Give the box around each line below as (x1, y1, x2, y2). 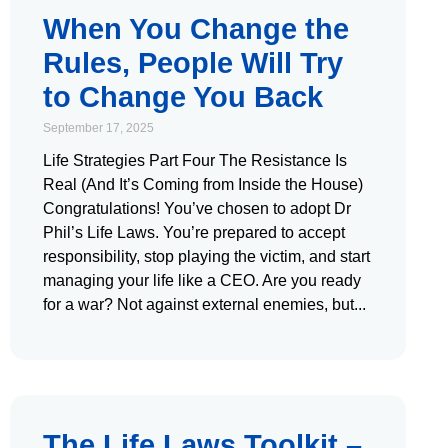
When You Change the (43, 12, 349, 45)
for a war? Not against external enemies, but (43, 295, 354, 313)
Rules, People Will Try (43, 46, 343, 79)
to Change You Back (43, 80, 323, 113)
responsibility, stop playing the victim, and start (43, 247, 370, 265)
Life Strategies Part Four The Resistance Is (43, 151, 347, 169)
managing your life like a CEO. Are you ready (43, 271, 361, 289)
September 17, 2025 (43, 120, 154, 135)
